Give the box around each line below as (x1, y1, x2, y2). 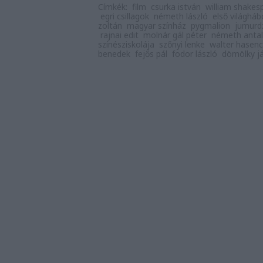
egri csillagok (100, 11, 149, 22)
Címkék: (98, 1, 130, 12)
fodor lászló (172, 48, 217, 59)
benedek (98, 48, 130, 59)
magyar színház (127, 20, 186, 31)
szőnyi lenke (159, 39, 205, 50)
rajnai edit (100, 29, 139, 41)
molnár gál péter (143, 29, 207, 41)
